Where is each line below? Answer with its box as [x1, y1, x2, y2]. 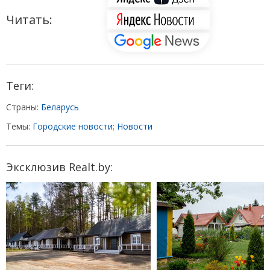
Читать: [6, 11, 52, 28]
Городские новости [33, 120, 113, 132]
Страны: [6, 101, 41, 113]
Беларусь [41, 101, 79, 113]
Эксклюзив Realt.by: [6, 159, 113, 174]
